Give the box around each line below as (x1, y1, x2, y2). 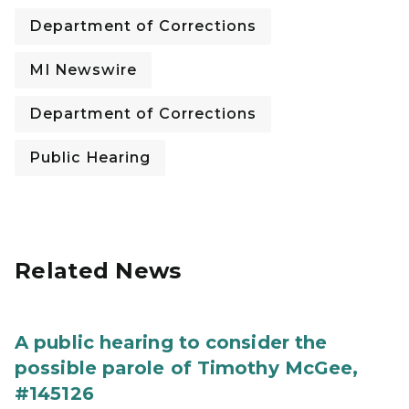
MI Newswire (29, 61, 137, 79)
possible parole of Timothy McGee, (15, 357, 359, 379)
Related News (15, 257, 182, 284)
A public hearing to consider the (15, 331, 328, 353)
